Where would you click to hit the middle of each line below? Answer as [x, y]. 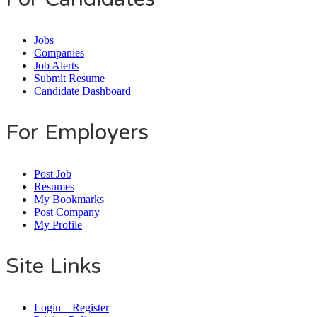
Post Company [67, 212]
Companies [59, 53]
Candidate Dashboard [82, 91]
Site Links [53, 267]
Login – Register [71, 308]
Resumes [54, 187]
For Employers [77, 133]
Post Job [53, 174]
